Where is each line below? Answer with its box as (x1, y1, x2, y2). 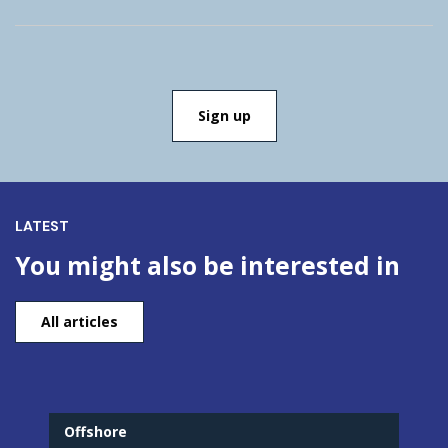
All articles (41, 312, 118, 332)
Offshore (64, 422, 127, 442)
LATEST (15, 216, 69, 235)
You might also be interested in (15, 248, 400, 282)
